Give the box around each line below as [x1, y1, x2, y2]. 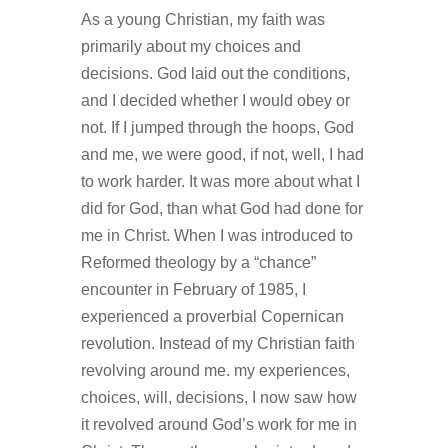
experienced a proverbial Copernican [80, 308, 344, 326]
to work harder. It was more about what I [80, 173, 360, 191]
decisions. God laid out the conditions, [80, 65, 350, 83]
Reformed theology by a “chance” [80, 254, 316, 272]
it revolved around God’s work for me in [80, 416, 357, 434]
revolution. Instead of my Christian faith [80, 335, 355, 353]
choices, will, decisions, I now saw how [80, 389, 357, 407]
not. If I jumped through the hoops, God [80, 119, 354, 137]
